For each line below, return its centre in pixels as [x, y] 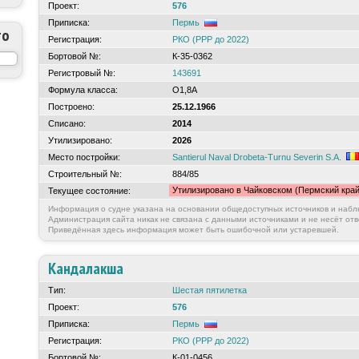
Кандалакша [86, 268]
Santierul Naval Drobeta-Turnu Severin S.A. [257, 157]
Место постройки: [84, 157]
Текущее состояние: [89, 191]
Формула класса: [83, 90]
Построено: [71, 107]
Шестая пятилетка [210, 290]
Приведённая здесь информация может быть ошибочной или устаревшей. [194, 230]
